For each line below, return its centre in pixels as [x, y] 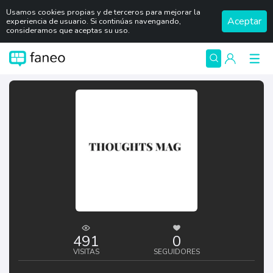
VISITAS [86, 252]
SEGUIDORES [177, 252]
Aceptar [244, 21]
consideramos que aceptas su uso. [68, 30]
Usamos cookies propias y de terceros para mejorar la [103, 12]
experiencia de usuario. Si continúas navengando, [94, 21]
